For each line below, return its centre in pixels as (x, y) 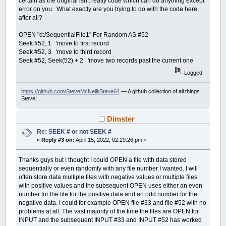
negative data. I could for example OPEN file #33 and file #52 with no (113, 203)
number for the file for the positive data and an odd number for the (108, 194)
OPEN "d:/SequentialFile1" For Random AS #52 (84, 35)
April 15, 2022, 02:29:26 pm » (111, 140)
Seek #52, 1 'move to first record (64, 43)
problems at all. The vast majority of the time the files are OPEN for (109, 212)
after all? (31, 17)
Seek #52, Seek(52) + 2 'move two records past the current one (106, 60)
